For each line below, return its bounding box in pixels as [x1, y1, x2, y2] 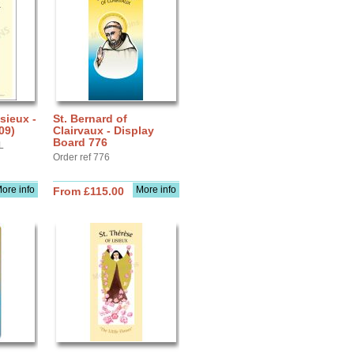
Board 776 [53, 136, 107, 149]
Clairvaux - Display [53, 124, 154, 137]
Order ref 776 [53, 152, 110, 163]
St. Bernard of [53, 112, 127, 125]
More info [136, 184, 176, 195]
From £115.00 [53, 185, 124, 198]
